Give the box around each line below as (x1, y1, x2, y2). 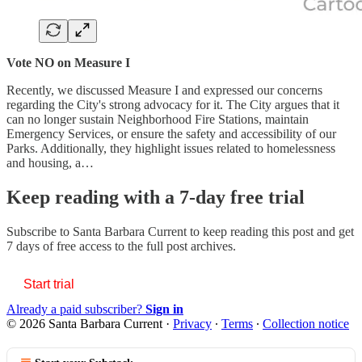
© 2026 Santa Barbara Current (6, 317, 162, 331)
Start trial (23, 277, 74, 292)
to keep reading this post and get (190, 225, 354, 239)
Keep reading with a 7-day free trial (6, 187, 305, 208)
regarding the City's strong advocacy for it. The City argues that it (6, 98, 339, 112)
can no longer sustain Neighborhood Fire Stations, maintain (6, 112, 309, 127)
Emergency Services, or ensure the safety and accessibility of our (6, 127, 336, 141)
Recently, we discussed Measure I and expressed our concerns (6, 83, 322, 98)
